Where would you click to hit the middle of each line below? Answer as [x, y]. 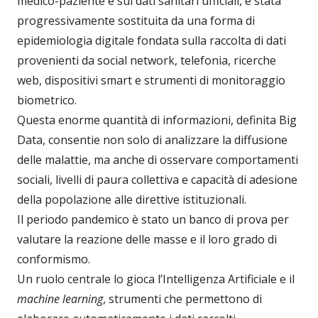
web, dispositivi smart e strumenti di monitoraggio [151, 81]
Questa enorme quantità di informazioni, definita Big [157, 120]
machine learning [60, 299]
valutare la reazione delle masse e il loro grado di [147, 240]
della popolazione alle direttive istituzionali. [132, 200]
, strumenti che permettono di [182, 299]
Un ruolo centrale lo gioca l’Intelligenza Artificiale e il [156, 279]
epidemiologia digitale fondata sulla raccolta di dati [152, 41]
